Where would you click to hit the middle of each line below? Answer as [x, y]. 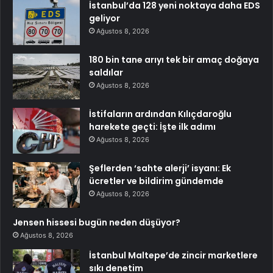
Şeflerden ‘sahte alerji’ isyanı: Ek [160, 168]
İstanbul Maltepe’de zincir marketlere [173, 256]
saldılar [106, 73]
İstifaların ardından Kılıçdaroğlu [160, 114]
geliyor [105, 19]
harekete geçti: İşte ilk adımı [152, 127]
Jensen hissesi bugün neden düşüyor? [97, 223]
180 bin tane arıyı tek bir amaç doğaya [174, 60]
